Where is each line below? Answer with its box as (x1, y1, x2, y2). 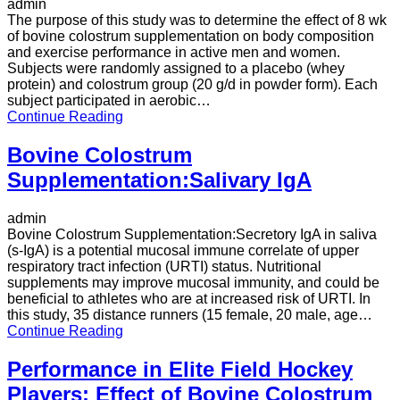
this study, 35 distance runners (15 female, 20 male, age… (7, 306, 372, 322)
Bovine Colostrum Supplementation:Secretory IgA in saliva (7, 226, 377, 242)
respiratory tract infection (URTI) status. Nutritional (7, 258, 321, 274)
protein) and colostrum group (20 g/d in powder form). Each (7, 77, 378, 93)
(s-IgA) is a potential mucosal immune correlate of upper (7, 242, 359, 258)
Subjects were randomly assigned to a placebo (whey (7, 61, 345, 77)
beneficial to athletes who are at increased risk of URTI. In (7, 290, 371, 306)
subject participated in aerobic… (7, 93, 211, 109)
